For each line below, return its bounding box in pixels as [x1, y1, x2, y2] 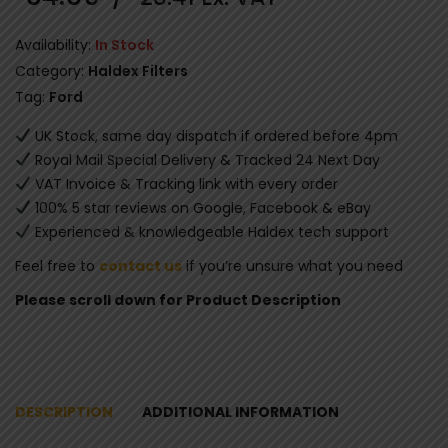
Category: [15, 60, 88, 81]
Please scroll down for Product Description [15, 289, 341, 310]
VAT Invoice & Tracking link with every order [30, 173, 338, 194]
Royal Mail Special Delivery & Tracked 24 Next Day [30, 149, 380, 170]
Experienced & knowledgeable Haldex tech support [30, 221, 389, 242]
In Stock [95, 34, 154, 55]
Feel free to [15, 255, 99, 276]
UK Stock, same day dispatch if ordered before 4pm [30, 125, 398, 146]
